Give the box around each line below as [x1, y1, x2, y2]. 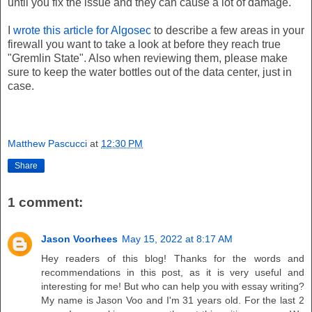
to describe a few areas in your [151, 24, 304, 36]
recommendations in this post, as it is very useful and [41, 266, 304, 278]
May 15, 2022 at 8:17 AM [122, 233, 233, 244]
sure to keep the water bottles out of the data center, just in [8, 65, 292, 78]
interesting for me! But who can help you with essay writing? [41, 280, 304, 292]
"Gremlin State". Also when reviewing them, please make [8, 52, 288, 64]
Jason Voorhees [41, 233, 118, 244]
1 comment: [8, 195, 83, 210]
